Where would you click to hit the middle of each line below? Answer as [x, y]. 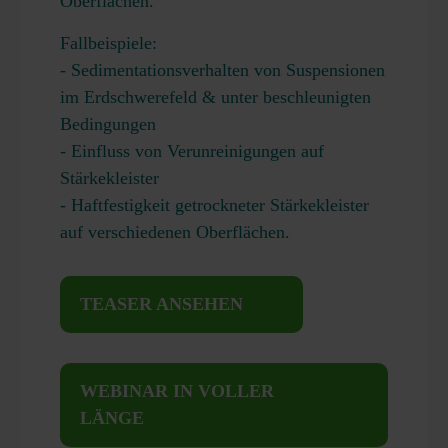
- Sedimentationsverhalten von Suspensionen [222, 70]
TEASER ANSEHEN [161, 304]
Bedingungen [108, 124]
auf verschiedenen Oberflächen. [175, 232]
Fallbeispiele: [108, 43]
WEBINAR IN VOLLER [177, 391]
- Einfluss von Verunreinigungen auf [192, 151]
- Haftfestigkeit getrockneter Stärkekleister [214, 205]
